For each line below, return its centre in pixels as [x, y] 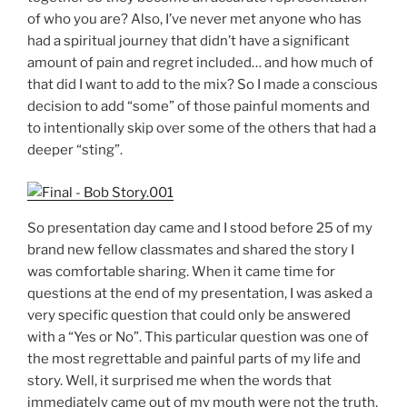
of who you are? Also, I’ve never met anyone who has [194, 20]
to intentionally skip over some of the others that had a [202, 129]
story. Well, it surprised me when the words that [179, 380]
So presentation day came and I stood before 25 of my [200, 228]
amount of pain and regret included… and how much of [200, 63]
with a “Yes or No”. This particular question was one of [198, 337]
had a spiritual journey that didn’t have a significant [189, 41]
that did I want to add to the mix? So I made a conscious [203, 85]
